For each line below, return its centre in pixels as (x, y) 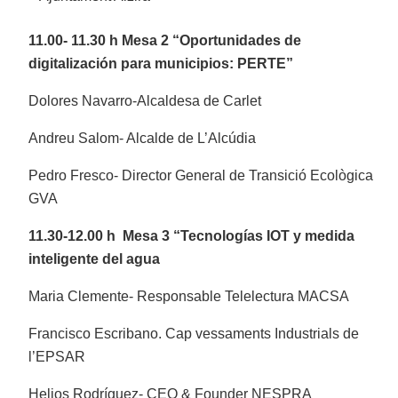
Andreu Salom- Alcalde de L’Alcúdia (143, 139)
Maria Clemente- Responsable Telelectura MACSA (189, 297)
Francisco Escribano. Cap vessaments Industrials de (194, 334)
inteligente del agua (95, 259)
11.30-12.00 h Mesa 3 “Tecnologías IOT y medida (192, 236)
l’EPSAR (57, 357)
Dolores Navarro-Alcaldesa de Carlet (145, 101)
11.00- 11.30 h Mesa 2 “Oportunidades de (165, 41)
